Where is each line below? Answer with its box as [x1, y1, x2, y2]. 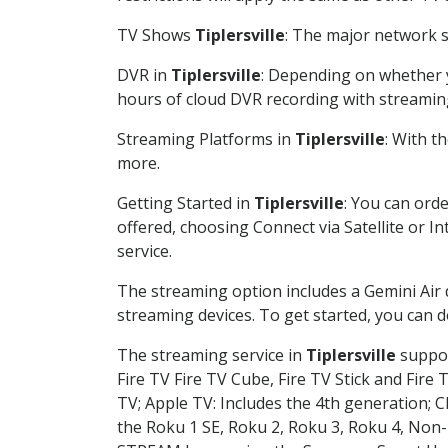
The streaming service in [117, 343, 306, 366]
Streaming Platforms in [117, 127, 295, 150]
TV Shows [117, 23, 195, 46]
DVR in [117, 63, 171, 86]
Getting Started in [117, 191, 254, 214]
